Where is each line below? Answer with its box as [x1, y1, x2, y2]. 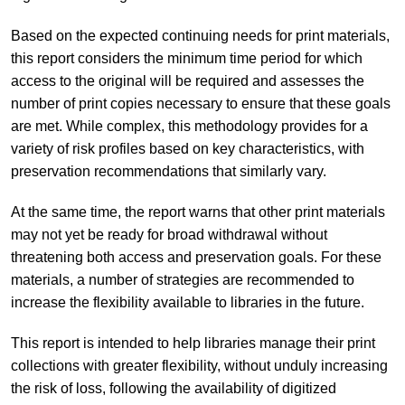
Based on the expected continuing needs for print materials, [10, 27, 390, 43]
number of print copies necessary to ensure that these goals [10, 95, 391, 111]
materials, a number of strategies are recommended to [10, 271, 354, 287]
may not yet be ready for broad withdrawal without [10, 226, 327, 242]
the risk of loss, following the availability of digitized [10, 380, 336, 396]
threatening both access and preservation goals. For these [10, 249, 381, 265]
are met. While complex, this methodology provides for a [10, 118, 368, 134]
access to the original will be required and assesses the [10, 72, 364, 89]
